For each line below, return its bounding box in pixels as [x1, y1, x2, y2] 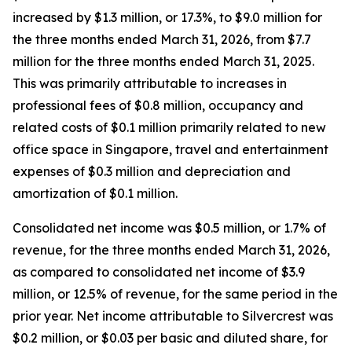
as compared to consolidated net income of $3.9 [13, 264, 305, 280]
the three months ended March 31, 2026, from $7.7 [13, 31, 311, 47]
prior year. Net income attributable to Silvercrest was [13, 308, 333, 324]
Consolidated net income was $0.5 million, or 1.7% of [13, 220, 326, 236]
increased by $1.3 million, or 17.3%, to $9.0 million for [13, 9, 322, 25]
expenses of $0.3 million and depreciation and [13, 163, 291, 179]
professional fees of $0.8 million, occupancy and [13, 97, 303, 113]
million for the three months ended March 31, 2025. [13, 53, 314, 69]
